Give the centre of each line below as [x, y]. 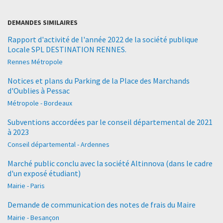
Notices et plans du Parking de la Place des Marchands [99, 80]
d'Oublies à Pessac [39, 90]
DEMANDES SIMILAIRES [43, 22]
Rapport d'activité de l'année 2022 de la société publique [103, 39]
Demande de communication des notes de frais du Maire [102, 205]
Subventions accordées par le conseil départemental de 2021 [110, 122]
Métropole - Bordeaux [40, 103]
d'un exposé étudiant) [44, 173]
